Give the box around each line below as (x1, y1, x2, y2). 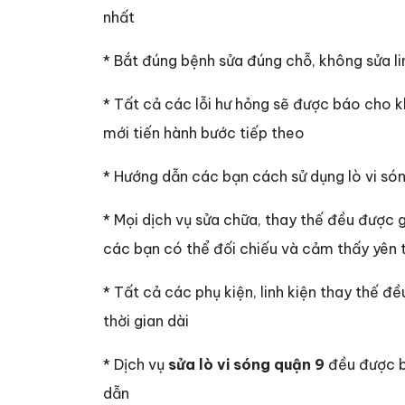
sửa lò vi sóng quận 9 (168, 354, 325, 373)
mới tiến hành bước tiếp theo (103, 123, 305, 142)
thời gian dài (103, 311, 189, 330)
